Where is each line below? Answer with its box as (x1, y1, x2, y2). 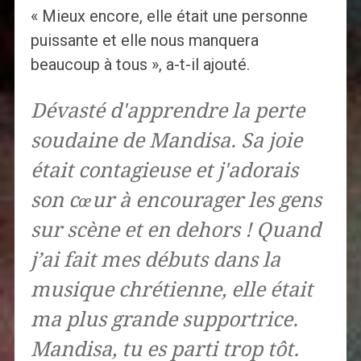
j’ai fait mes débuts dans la (30, 248, 280, 272)
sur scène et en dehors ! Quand (30, 218, 321, 243)
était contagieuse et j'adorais (30, 159, 298, 183)
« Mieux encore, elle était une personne (30, 6, 308, 27)
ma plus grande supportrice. (30, 308, 298, 332)
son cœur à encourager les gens (30, 189, 322, 213)
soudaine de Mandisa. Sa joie (30, 129, 302, 153)
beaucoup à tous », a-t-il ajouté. (30, 55, 250, 75)
